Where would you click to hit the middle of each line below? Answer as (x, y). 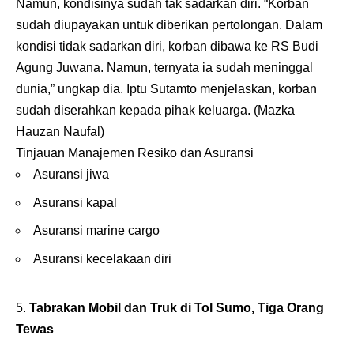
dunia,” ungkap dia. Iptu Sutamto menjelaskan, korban (166, 89)
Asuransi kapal (75, 202)
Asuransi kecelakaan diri (102, 258)
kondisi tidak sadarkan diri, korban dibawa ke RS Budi (167, 47)
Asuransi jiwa (71, 175)
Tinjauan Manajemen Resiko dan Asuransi (135, 153)
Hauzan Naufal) (60, 132)
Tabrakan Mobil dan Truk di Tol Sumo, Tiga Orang (177, 308)
